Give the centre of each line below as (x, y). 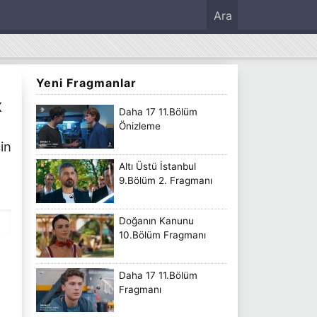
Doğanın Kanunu (156, 220)
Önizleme (140, 126)
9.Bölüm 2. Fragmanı (166, 180)
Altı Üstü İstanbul (157, 166)
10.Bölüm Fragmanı (162, 235)
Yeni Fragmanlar (86, 83)
